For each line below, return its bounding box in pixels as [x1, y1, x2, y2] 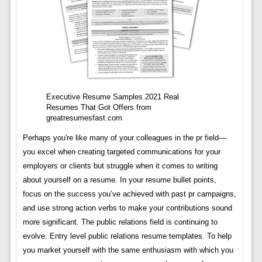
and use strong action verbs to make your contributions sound [22, 203, 232, 212]
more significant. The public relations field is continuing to [22, 217, 218, 226]
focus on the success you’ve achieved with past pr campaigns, [22, 189, 236, 198]
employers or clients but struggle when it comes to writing [22, 161, 218, 170]
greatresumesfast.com [46, 113, 122, 122]
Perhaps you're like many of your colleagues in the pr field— [22, 133, 226, 142]
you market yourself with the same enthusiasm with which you [22, 245, 233, 254]
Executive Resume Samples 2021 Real [46, 92, 179, 101]
